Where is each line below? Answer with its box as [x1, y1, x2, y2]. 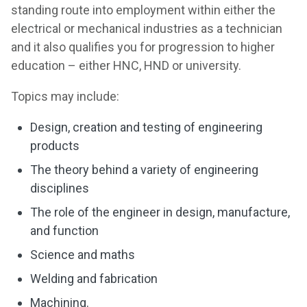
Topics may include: [11, 89, 119, 103]
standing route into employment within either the [11, 3, 275, 17]
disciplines [30, 181, 89, 195]
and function [30, 223, 99, 238]
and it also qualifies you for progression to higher [11, 40, 275, 54]
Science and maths [30, 247, 135, 262]
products [30, 138, 79, 153]
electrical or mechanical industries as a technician [11, 21, 282, 36]
